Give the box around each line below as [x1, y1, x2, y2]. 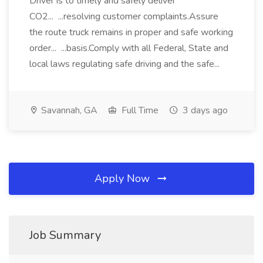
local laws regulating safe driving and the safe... [29, 58, 222, 70]
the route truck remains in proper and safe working [29, 26, 233, 39]
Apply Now [95, 171, 153, 186]
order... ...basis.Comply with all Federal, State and [29, 42, 228, 55]
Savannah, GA [39, 104, 97, 117]
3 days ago [180, 104, 228, 117]
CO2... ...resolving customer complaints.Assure [29, 10, 218, 23]
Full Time [119, 104, 159, 117]
